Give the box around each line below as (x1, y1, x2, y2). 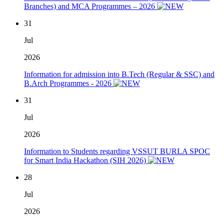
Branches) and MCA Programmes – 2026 (24, 2, 157, 11)
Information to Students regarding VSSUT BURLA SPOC (24, 147, 210, 156)
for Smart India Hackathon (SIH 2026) (24, 156, 148, 165)
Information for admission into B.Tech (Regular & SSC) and (24, 70, 214, 79)
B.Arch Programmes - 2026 (24, 79, 113, 88)
